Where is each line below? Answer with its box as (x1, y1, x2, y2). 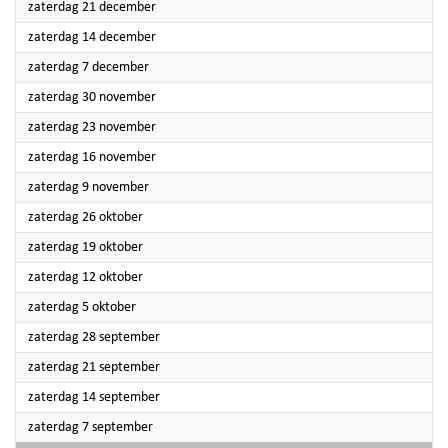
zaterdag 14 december (28, 30, 156, 45)
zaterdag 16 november (28, 150, 156, 165)
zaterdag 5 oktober (28, 300, 136, 315)
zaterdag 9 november (28, 180, 149, 195)
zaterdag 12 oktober (28, 270, 143, 285)
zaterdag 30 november (28, 90, 156, 105)
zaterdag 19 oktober (28, 240, 143, 255)
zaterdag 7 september (28, 420, 153, 435)
